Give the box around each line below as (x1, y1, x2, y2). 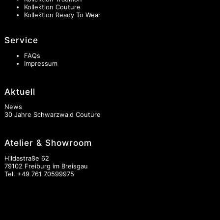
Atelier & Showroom (4, 137, 92, 148)
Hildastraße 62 (4, 154, 49, 163)
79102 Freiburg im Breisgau (4, 162, 88, 170)
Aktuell (4, 86, 35, 97)
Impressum (24, 59, 57, 67)
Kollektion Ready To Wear (24, 10, 101, 19)
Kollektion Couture (24, 2, 81, 11)
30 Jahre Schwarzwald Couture (4, 110, 101, 119)
